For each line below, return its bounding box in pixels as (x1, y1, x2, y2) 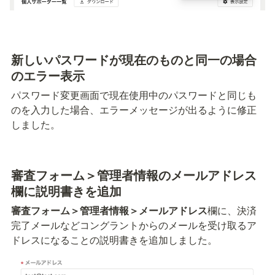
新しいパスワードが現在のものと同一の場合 (11, 50, 257, 68)
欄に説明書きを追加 (11, 181, 122, 199)
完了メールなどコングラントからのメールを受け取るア (11, 217, 257, 232)
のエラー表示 (11, 66, 85, 84)
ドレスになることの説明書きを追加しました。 (11, 232, 217, 247)
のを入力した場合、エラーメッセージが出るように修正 (11, 102, 257, 117)
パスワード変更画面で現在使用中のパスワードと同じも (11, 87, 257, 102)
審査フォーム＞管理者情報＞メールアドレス (11, 203, 207, 217)
